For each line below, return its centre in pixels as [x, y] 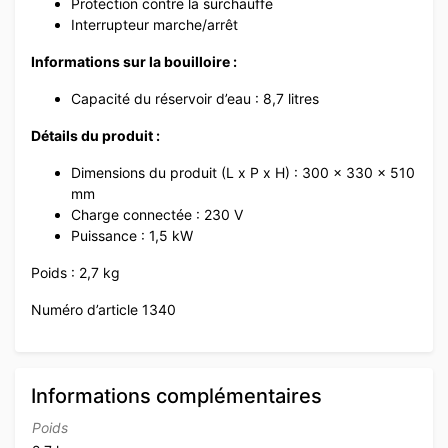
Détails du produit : [95, 135]
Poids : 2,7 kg [75, 272]
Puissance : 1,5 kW [132, 235]
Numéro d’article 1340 [103, 309]
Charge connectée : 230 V [157, 214]
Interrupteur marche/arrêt [154, 24]
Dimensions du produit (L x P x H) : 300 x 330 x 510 [243, 172]
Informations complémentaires [176, 395]
